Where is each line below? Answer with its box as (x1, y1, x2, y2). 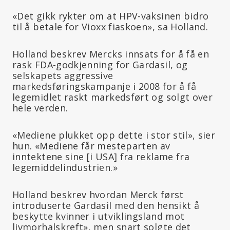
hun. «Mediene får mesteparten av (12, 139, 170, 152)
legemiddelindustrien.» (12, 161, 118, 174)
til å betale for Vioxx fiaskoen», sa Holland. (12, 20, 208, 33)
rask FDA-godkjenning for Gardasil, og (12, 58, 188, 71)
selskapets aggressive (12, 69, 113, 82)
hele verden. (12, 101, 68, 114)
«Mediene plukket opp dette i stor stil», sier (12, 128, 216, 141)
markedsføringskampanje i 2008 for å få (12, 80, 197, 92)
